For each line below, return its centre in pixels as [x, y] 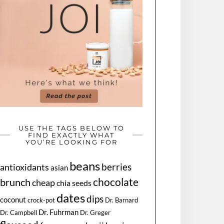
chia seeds [74, 183]
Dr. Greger [95, 213]
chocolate [116, 182]
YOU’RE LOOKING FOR [71, 142]
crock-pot [41, 200]
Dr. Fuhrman [59, 212]
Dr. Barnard [122, 200]
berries [117, 167]
